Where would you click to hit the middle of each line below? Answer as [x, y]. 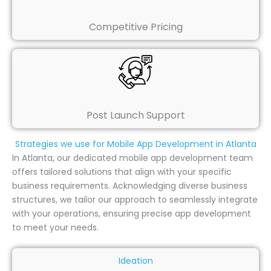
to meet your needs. [55, 227]
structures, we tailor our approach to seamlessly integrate [135, 199]
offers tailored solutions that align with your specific [122, 171]
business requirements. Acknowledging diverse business [130, 185]
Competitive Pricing [135, 27]
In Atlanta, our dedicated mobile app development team [132, 158]
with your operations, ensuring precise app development [132, 213]
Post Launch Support [135, 116]
